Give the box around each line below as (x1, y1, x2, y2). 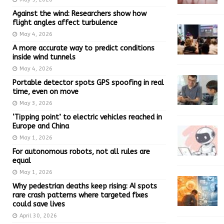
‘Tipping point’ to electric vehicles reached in (12, 112, 162, 121)
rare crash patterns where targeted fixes (12, 190, 148, 199)
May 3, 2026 (19, 99, 52, 106)
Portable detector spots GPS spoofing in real (12, 78, 164, 87)
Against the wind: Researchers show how (12, 9, 146, 18)
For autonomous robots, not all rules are (12, 147, 150, 156)
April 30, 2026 (19, 212, 57, 219)
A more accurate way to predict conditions (12, 43, 154, 52)
